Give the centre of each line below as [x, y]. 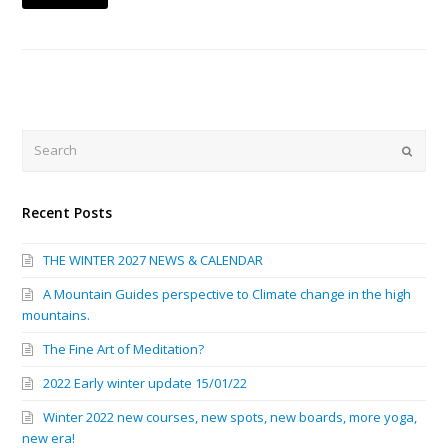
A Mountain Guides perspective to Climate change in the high [227, 293]
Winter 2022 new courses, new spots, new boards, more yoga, [230, 416]
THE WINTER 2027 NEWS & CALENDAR [153, 259]
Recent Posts [67, 212]
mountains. [56, 314]
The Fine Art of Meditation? [124, 348]
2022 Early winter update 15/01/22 [145, 382]
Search [44, 140]
